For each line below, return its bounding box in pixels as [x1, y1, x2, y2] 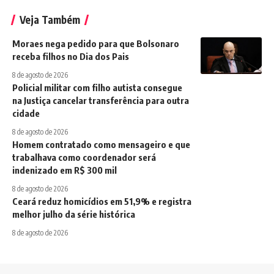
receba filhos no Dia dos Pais [12, 51, 129, 62]
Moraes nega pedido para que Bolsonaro [12, 38, 179, 50]
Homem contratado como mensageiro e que [12, 139, 190, 150]
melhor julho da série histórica [12, 209, 135, 220]
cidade [12, 108, 40, 119]
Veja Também [20, 13, 80, 27]
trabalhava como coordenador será [12, 152, 156, 163]
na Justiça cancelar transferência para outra [12, 95, 189, 106]
